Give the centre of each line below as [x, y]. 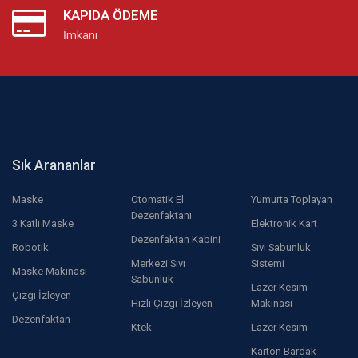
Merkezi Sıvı [159, 264]
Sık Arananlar [54, 166]
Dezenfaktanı [162, 216]
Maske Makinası [50, 272]
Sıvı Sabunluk [280, 248]
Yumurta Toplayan [291, 200]
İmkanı [80, 36]
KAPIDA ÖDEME [111, 16]
